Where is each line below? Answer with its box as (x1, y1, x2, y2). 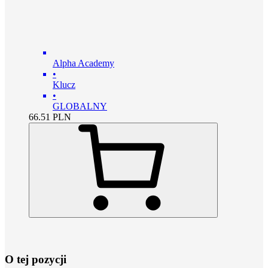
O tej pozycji (5, 252, 66, 266)
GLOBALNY (53, 101, 107, 112)
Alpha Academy (53, 58, 114, 69)
